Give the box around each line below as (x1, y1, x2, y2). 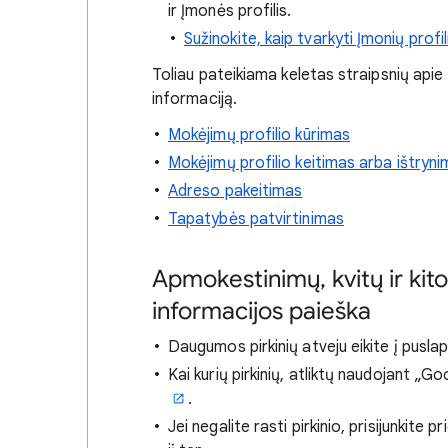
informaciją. (152, 89, 237, 109)
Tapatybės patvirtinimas (168, 209, 344, 229)
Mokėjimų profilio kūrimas (168, 125, 350, 145)
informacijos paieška (152, 296, 371, 326)
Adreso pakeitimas (168, 181, 303, 201)
